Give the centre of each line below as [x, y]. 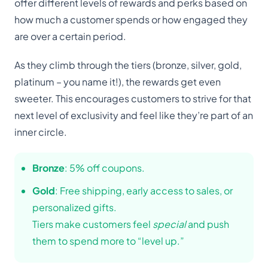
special [169, 224]
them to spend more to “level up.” [108, 241]
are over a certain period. [70, 36]
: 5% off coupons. [105, 168]
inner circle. [41, 132]
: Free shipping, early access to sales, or [144, 191]
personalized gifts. [74, 208]
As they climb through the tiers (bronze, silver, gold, [128, 65]
